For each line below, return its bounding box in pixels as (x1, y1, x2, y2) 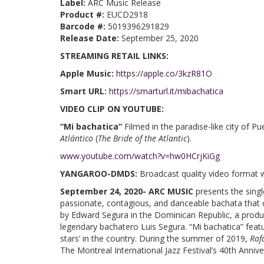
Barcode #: (60, 21, 108, 32)
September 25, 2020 (121, 32, 199, 44)
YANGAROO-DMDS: (60, 168, 140, 179)
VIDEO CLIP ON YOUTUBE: (60, 103, 164, 114)
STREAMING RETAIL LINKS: (60, 50, 169, 61)
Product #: (60, 9, 107, 20)
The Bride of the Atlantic (98, 133, 187, 144)
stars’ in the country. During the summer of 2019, (60, 233, 250, 244)
